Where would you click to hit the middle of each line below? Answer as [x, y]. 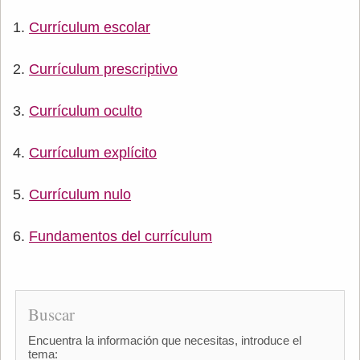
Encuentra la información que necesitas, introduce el [164, 340]
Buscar [51, 314]
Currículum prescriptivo [103, 69]
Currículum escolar [90, 27]
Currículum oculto [86, 110]
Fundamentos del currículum [121, 236]
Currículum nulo [80, 194]
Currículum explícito [93, 152]
